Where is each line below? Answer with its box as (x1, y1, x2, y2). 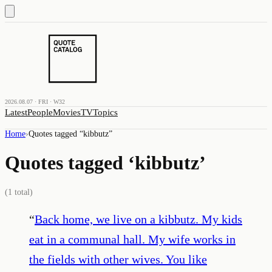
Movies (53, 107, 81, 117)
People (27, 107, 53, 117)
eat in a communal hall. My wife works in (29, 232, 236, 246)
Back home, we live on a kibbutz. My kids (35, 212, 242, 226)
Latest (5, 107, 27, 117)
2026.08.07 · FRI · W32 (5, 98, 65, 105)
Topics (93, 107, 118, 117)
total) (12, 187, 33, 197)
